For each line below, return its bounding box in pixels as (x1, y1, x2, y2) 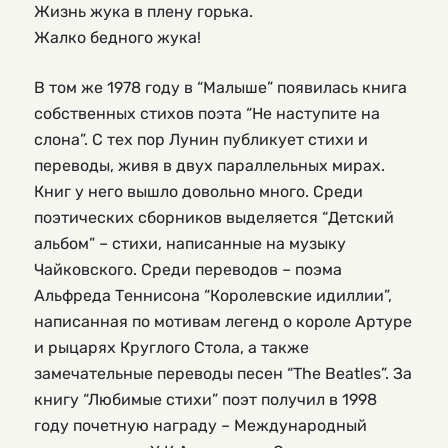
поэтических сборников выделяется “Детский (34, 207, 394, 227)
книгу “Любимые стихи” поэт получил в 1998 (34, 389, 377, 409)
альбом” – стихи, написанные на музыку (34, 233, 346, 253)
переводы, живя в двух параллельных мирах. (34, 155, 385, 175)
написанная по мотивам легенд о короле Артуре (34, 311, 412, 331)
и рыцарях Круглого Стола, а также (34, 337, 309, 357)
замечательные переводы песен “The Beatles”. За (34, 363, 412, 383)
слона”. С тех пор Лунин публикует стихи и (34, 129, 368, 149)
